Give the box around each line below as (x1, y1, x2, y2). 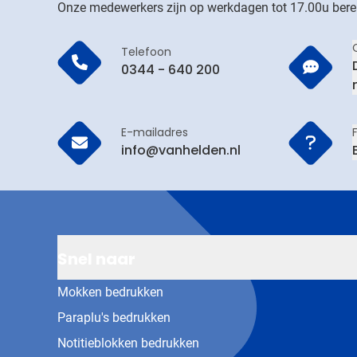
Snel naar (57, 247, 135, 270)
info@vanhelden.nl (121, 141, 241, 160)
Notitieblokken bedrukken (57, 335, 199, 351)
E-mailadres (121, 124, 188, 141)
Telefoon (121, 44, 171, 61)
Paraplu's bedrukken (57, 309, 171, 325)
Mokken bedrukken (57, 284, 163, 300)
